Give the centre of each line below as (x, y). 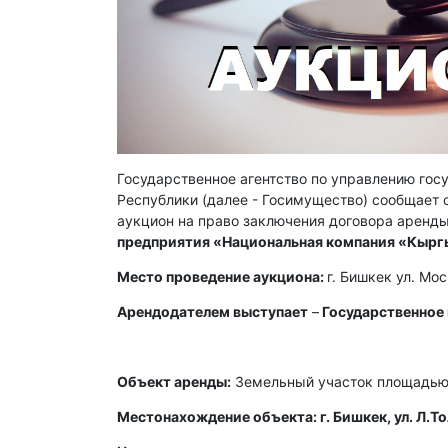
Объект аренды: (174, 381)
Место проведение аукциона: (222, 276)
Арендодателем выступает (212, 311)
